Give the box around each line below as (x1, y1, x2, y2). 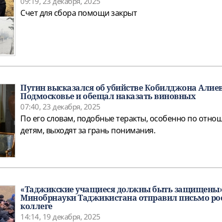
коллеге (20, 201, 53, 212)
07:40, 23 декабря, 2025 (20, 102, 101, 112)
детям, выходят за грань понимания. (20, 125, 155, 136)
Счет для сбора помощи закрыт (20, 7, 137, 19)
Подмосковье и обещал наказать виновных (20, 91, 195, 102)
